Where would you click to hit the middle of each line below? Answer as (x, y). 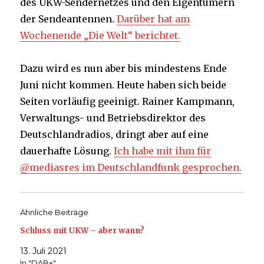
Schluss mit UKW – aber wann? (82, 231)
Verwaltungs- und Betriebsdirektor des (113, 118)
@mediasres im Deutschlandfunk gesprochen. (131, 168)
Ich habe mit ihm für (163, 151)
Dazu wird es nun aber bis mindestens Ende (124, 69)
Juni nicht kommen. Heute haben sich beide (123, 85)
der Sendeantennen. (69, 19)
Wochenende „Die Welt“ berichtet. (100, 36)
